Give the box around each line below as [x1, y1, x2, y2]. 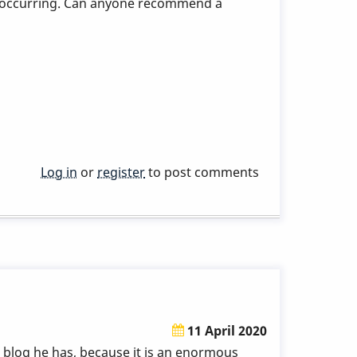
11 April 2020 [184, 321, 267, 339]
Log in [41, 163, 77, 181]
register [97, 163, 145, 181]
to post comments [145, 163, 259, 181]
